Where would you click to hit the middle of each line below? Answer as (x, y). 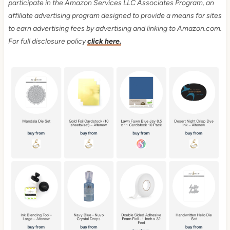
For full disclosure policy (47, 42)
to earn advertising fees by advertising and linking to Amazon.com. (115, 29)
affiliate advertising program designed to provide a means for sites (115, 16)
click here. (104, 42)
